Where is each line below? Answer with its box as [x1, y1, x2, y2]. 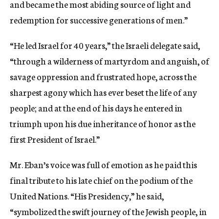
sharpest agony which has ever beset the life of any [10, 86, 197, 98]
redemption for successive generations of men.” [10, 13, 188, 26]
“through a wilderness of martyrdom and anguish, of [10, 54, 209, 67]
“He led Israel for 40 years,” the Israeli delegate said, [10, 39, 200, 51]
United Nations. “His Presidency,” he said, [10, 189, 164, 202]
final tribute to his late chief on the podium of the [10, 174, 193, 186]
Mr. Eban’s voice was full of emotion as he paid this [10, 158, 197, 171]
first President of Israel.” [10, 132, 100, 145]
